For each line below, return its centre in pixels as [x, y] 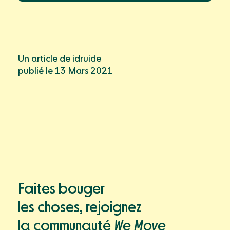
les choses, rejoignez [80, 208]
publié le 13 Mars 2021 [65, 71]
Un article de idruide [60, 59]
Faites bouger [61, 189]
